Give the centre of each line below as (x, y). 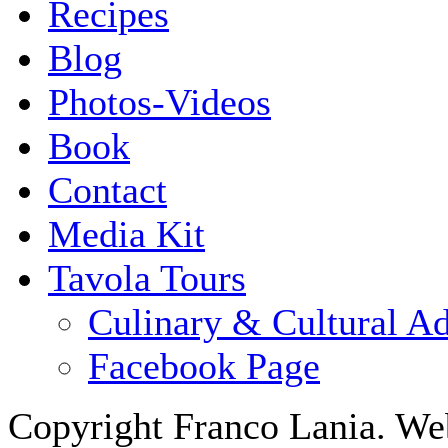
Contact (107, 189)
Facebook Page (204, 365)
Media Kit (126, 233)
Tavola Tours (147, 277)
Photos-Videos (159, 101)
